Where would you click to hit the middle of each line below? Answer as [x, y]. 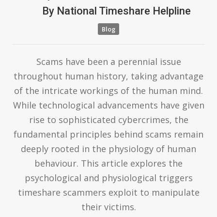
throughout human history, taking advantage [108, 76]
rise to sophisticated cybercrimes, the [108, 119]
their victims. [108, 207]
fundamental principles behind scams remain [108, 134]
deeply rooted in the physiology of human [108, 148]
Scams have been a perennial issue [108, 61]
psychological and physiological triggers [108, 178]
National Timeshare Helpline [122, 11]
